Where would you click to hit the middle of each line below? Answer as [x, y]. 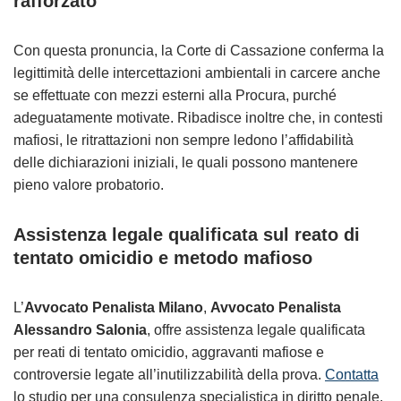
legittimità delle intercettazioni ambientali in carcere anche [197, 73]
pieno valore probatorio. [89, 185]
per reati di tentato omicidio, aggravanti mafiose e [169, 352]
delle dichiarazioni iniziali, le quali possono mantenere [186, 162]
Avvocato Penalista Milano [114, 307]
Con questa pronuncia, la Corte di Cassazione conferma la [199, 51]
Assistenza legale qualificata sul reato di [187, 235]
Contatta [352, 375]
